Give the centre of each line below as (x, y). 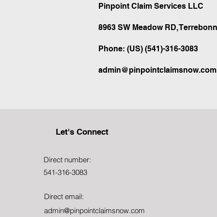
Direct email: (64, 196)
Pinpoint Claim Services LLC (151, 6)
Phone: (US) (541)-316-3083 (148, 49)
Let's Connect (82, 132)
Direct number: (67, 160)
